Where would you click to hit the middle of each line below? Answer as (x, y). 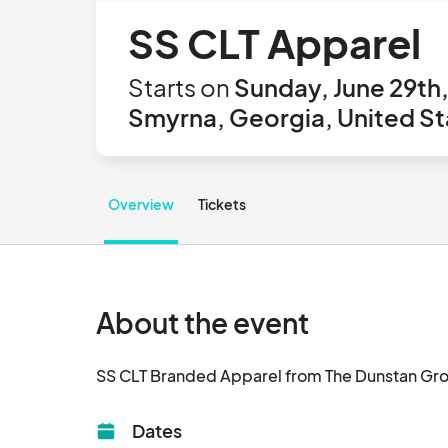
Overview (141, 204)
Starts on (179, 87)
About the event (202, 322)
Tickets (222, 204)
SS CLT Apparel (274, 42)
